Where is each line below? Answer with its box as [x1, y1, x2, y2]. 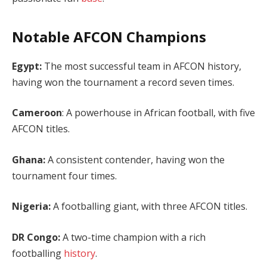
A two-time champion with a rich [60, 231, 206, 244]
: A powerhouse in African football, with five [62, 106, 255, 120]
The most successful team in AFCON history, [44, 59, 241, 73]
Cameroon [12, 106, 62, 120]
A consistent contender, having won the [48, 153, 225, 166]
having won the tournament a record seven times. [12, 75, 234, 89]
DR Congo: [12, 231, 60, 244]
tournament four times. [12, 169, 117, 182]
